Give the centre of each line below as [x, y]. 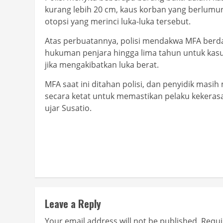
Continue [71, 136]
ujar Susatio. [68, 108]
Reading [69, 155]
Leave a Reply [73, 204]
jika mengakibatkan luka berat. [102, 65]
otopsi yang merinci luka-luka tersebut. [118, 22]
